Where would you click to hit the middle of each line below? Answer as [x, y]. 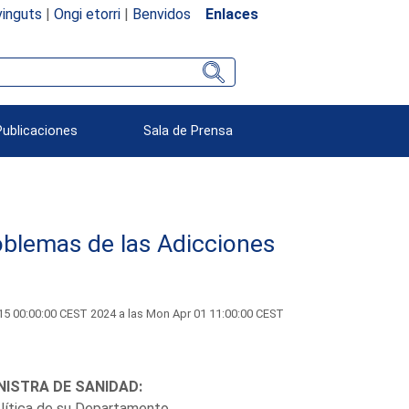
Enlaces [231, 14]
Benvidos [161, 14]
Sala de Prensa [189, 131]
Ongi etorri [87, 14]
